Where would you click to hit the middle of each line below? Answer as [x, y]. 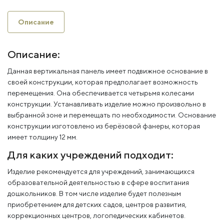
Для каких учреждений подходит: [90, 155]
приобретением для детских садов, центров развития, [97, 205]
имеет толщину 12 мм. [42, 137]
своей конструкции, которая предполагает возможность [103, 82]
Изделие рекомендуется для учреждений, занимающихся [101, 172]
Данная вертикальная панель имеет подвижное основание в [108, 71]
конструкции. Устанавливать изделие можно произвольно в [107, 104]
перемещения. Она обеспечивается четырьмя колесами [101, 93]
